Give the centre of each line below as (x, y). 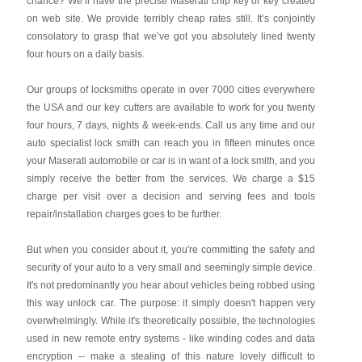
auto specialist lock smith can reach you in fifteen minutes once (171, 143)
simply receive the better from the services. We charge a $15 (171, 179)
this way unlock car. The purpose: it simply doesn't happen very (171, 303)
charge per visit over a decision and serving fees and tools (171, 196)
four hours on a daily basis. (85, 54)
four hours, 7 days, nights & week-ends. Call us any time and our (171, 125)
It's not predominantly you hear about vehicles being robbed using (171, 285)
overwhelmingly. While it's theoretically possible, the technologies (171, 321)
